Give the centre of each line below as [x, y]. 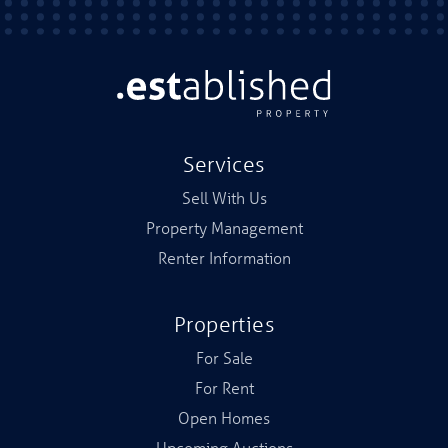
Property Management [224, 227]
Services [224, 164]
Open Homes [224, 417]
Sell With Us [224, 197]
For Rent [224, 387]
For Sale [224, 357]
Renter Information [224, 257]
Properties [224, 324]
